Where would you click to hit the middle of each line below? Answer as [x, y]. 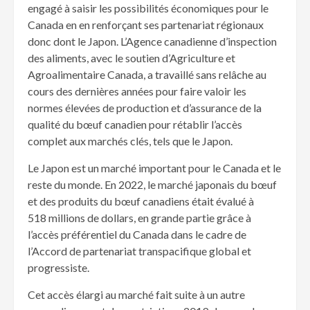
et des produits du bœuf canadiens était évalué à [141, 201]
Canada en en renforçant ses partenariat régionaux [146, 25]
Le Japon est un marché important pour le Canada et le [154, 168]
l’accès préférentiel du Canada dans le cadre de [137, 235]
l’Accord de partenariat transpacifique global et [139, 251]
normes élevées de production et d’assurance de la [145, 108]
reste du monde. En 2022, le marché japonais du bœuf [152, 185]
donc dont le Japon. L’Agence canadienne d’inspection [152, 42]
